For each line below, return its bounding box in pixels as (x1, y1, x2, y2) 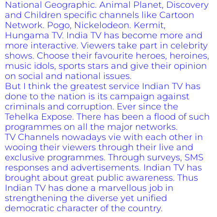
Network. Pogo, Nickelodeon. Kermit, (5, 19, 166, 31)
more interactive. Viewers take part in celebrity (5, 40, 208, 51)
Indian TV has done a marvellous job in (5, 182, 173, 193)
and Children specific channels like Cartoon (5, 9, 194, 20)
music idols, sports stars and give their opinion (5, 60, 207, 71)
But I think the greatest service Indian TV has (5, 80, 201, 92)
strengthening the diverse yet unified (5, 192, 167, 203)
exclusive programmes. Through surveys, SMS (5, 152, 203, 163)
